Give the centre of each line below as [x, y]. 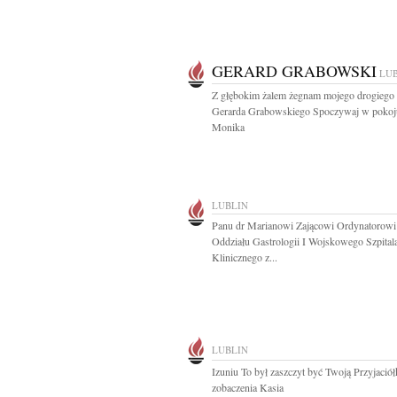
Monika [228, 127]
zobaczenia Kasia [248, 387]
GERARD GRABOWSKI [294, 71]
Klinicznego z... [245, 257]
